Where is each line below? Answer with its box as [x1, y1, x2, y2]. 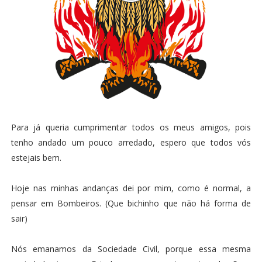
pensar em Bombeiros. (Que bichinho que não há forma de [11, 198, 251, 209]
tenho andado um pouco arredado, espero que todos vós [11, 137, 251, 148]
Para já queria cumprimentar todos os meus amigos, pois [11, 122, 251, 133]
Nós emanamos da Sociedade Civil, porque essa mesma [11, 243, 251, 254]
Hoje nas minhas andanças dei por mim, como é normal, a [11, 182, 251, 194]
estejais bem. [11, 152, 61, 163]
